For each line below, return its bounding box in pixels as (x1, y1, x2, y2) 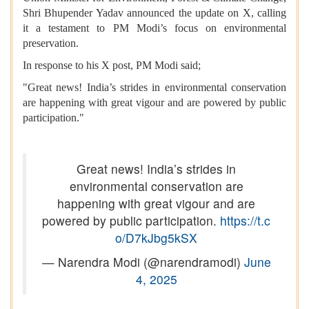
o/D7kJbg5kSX (115, 229, 197, 247)
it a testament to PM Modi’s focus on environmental (23, 22, 286, 34)
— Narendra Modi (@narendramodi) (41, 253, 244, 271)
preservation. (23, 37, 81, 50)
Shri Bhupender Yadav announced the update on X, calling (23, 7, 286, 19)
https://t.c (220, 212, 270, 230)
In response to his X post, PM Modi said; (23, 59, 201, 72)
